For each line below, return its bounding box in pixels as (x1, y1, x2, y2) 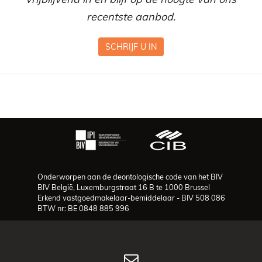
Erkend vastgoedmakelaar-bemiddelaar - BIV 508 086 (37, 193, 225, 202)
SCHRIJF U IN (105, 42, 157, 52)
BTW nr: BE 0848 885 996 (37, 204, 129, 213)
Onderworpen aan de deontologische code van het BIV (37, 172, 223, 181)
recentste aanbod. (87, 10, 175, 23)
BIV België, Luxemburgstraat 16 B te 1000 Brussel (37, 182, 210, 192)
